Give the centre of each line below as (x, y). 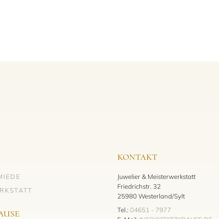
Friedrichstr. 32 (139, 186)
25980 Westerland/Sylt (151, 196)
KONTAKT (137, 157)
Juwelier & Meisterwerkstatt (156, 176)
